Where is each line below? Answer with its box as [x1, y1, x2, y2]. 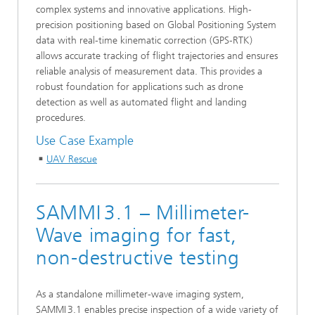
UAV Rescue [46, 153, 97, 165]
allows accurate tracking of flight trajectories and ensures [36, 50, 278, 62]
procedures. [36, 112, 86, 124]
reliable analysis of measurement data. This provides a [36, 65, 262, 77]
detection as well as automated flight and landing [36, 96, 247, 108]
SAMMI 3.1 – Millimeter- [36, 200, 250, 224]
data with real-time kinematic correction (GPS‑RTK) [36, 34, 252, 46]
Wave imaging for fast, [36, 223, 237, 247]
